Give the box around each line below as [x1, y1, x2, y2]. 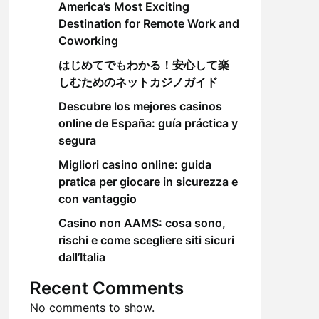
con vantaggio [58, 192, 137, 206]
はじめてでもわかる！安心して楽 [58, 58, 229, 72]
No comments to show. [29, 300, 155, 315]
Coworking [58, 33, 118, 48]
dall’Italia [58, 250, 105, 264]
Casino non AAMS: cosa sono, [58, 216, 226, 230]
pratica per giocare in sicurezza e [58, 174, 238, 189]
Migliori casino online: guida [58, 157, 211, 172]
